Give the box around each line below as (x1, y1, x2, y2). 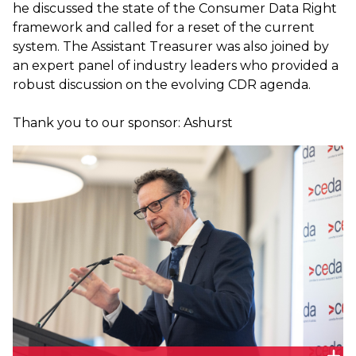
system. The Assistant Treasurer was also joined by (13, 39, 329, 54)
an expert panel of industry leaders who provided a (13, 58, 339, 73)
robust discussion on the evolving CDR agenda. (13, 77, 311, 92)
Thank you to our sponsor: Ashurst (13, 115, 233, 130)
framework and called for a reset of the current (13, 20, 315, 35)
